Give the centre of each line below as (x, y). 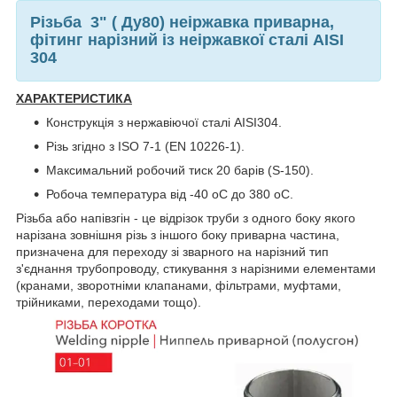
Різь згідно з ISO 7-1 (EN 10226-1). (145, 146)
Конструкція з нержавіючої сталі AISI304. (164, 122)
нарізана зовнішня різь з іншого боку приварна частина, (178, 234)
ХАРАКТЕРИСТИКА (74, 98)
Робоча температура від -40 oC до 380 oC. (171, 194)
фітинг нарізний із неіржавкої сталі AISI (187, 39)
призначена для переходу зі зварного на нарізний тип (172, 251)
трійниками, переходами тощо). (109, 302)
